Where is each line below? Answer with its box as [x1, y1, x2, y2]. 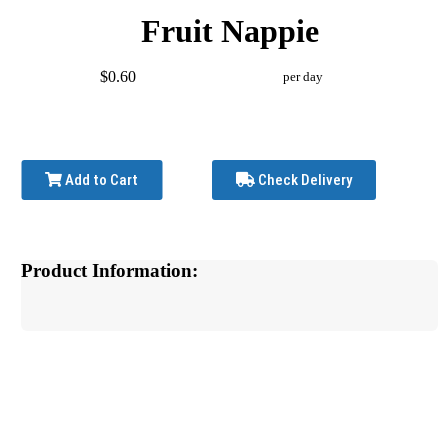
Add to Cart [62, 171, 139, 190]
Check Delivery [255, 171, 353, 190]
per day [282, 69, 323, 85]
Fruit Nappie [140, 13, 319, 50]
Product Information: [21, 260, 199, 282]
